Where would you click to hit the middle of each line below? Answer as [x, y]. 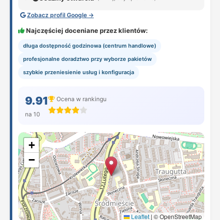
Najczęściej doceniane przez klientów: [86, 30]
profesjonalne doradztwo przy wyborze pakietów [87, 59]
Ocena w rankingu [81, 99]
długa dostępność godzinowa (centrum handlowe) [90, 46]
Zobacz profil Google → [60, 15]
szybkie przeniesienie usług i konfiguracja [79, 72]
